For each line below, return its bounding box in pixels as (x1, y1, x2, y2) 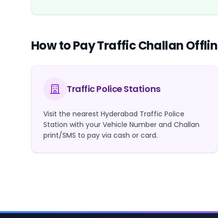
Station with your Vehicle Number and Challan (43, 119, 200, 129)
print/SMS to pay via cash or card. (43, 130, 158, 140)
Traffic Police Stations (67, 82, 161, 95)
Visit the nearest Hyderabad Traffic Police (43, 109, 184, 119)
